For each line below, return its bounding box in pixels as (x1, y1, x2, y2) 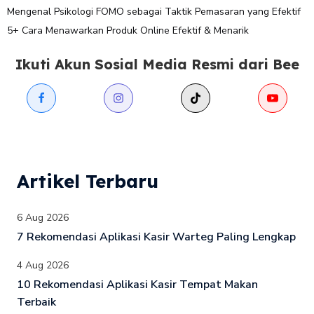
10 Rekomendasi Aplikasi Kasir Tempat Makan (17, 277, 258, 293)
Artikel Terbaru (17, 170, 158, 193)
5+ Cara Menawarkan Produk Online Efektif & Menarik (7, 23, 249, 37)
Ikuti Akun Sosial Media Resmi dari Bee (15, 55, 299, 74)
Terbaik (17, 294, 56, 310)
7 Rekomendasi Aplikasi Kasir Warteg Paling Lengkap (17, 229, 296, 245)
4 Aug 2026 (17, 259, 69, 273)
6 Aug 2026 (17, 211, 69, 225)
